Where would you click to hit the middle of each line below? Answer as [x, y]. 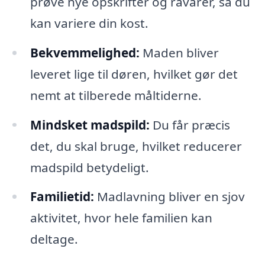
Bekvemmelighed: [85, 52]
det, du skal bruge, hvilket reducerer [136, 146]
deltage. [54, 239]
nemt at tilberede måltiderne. [116, 95]
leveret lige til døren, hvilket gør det [134, 74]
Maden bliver [179, 52]
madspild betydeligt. [89, 167]
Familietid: [62, 197]
